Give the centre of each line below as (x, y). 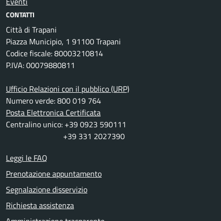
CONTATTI (20, 15)
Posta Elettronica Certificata (53, 113)
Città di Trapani (31, 30)
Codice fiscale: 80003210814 (55, 54)
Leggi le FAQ (27, 158)
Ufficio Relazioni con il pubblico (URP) (68, 89)
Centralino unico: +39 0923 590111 (66, 125)
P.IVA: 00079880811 (40, 65)
